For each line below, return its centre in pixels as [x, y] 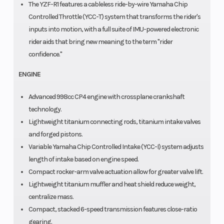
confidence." [45, 54]
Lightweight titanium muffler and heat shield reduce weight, [112, 184]
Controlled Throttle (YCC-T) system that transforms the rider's [114, 16]
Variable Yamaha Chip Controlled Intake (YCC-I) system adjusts [116, 146]
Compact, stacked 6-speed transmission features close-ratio [112, 209]
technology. [45, 109]
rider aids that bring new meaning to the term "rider [100, 41]
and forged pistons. [55, 134]
